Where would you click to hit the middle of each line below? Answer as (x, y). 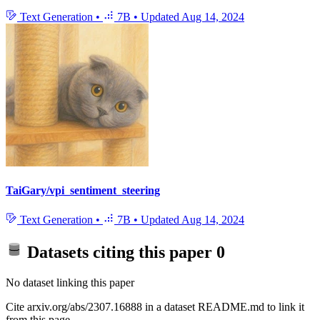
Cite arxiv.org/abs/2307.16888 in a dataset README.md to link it (155, 307)
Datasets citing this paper (120, 252)
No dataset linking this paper (70, 283)
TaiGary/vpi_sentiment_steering (83, 190)
